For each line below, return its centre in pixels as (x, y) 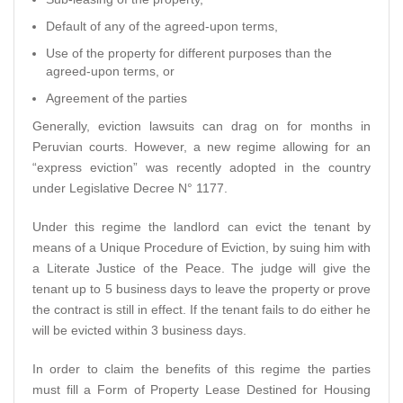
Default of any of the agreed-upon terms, (162, 26)
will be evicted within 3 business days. (139, 330)
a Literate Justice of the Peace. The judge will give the (201, 268)
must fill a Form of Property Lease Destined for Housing (201, 389)
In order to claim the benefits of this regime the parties (201, 368)
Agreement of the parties (116, 98)
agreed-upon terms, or (110, 71)
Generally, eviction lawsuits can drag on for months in (201, 125)
